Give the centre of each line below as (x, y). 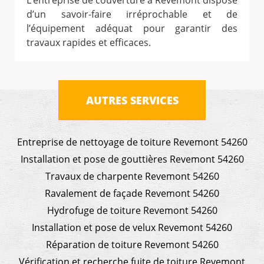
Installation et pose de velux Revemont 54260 (132, 228)
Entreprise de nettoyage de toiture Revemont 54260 (132, 142)
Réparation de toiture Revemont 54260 (132, 245)
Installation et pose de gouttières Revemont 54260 (132, 159)
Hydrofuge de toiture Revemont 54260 (132, 211)
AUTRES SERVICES (132, 100)
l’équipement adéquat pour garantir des (132, 29)
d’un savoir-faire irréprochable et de (132, 14)
